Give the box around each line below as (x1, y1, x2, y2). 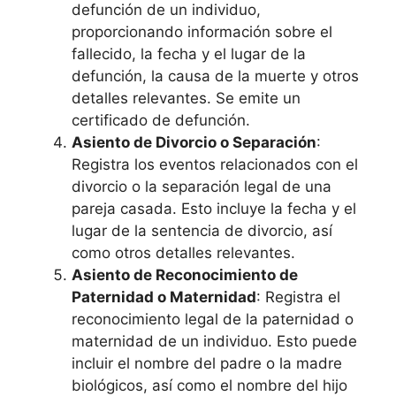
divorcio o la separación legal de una (72, 177, 331, 195)
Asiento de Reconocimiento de (72, 265, 298, 284)
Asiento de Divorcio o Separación (72, 133, 316, 151)
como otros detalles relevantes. (72, 243, 295, 262)
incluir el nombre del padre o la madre (72, 354, 342, 372)
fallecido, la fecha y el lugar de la (72, 44, 306, 63)
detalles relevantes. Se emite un (72, 88, 301, 107)
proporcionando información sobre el (72, 22, 332, 41)
